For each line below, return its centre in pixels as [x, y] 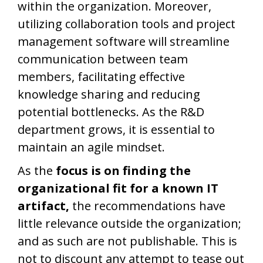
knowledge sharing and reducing [109, 94]
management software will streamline [124, 41]
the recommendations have [147, 206]
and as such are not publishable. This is [127, 241]
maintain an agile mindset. [94, 147]
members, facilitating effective [101, 77]
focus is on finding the [123, 171]
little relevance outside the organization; [129, 223]
